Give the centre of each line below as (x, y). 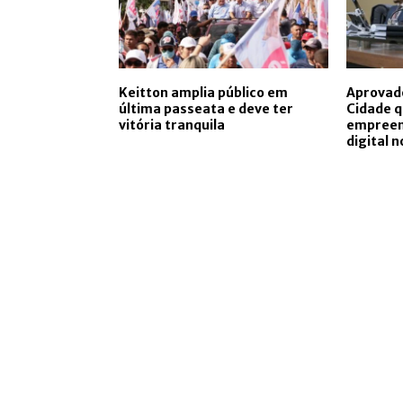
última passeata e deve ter (206, 109)
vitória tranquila (172, 125)
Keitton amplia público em (203, 93)
